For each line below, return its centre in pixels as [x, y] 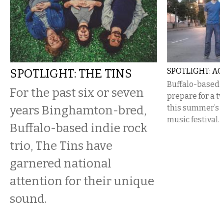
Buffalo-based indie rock [79, 128]
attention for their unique [82, 181]
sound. [28, 199]
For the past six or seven [77, 93]
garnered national [61, 163]
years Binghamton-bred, [78, 110]
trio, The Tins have [61, 146]
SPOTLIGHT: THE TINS [71, 73]
